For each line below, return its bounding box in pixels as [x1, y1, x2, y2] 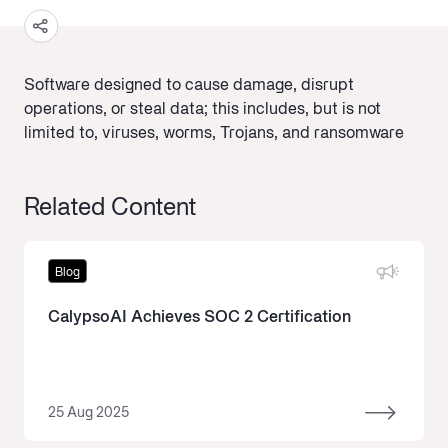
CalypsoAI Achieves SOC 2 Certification [48, 311, 351, 325]
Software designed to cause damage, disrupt [24, 79, 354, 93]
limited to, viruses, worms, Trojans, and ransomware [24, 127, 404, 141]
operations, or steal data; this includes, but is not [24, 103, 381, 117]
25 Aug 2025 [48, 407, 129, 420]
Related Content [24, 198, 196, 220]
